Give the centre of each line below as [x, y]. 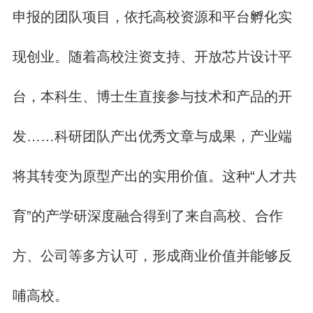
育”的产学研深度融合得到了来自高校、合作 [147, 216]
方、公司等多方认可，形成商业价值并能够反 [152, 255]
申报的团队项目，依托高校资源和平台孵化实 [152, 16]
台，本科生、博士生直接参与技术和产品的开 [152, 96]
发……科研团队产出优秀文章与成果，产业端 [152, 136]
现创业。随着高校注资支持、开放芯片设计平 [152, 56]
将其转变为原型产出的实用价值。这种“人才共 [154, 176]
